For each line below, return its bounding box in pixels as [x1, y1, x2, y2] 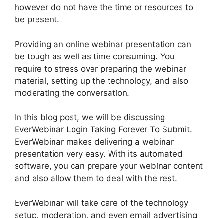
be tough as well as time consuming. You [15, 51, 175, 61]
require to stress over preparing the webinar [15, 63, 186, 73]
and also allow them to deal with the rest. [15, 173, 177, 183]
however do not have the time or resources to [15, 2, 193, 12]
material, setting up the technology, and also [15, 75, 188, 86]
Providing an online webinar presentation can [15, 39, 191, 49]
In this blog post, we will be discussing [15, 112, 165, 122]
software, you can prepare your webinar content [15, 161, 203, 171]
